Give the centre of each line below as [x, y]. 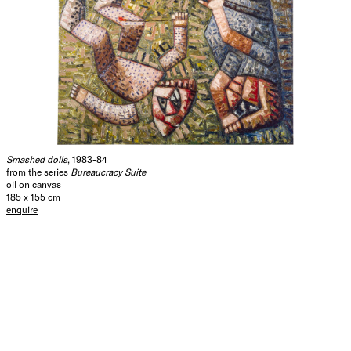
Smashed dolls [37, 159]
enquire [22, 210]
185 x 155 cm [33, 197]
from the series [37, 172]
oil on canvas [34, 185]
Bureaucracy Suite [107, 172]
